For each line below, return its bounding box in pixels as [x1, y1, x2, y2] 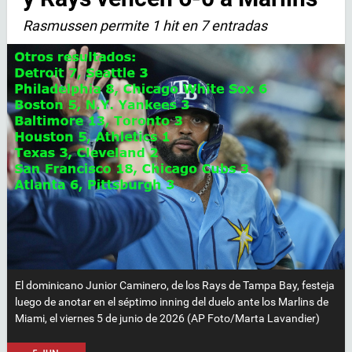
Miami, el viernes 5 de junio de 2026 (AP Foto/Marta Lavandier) [15, 311, 320, 324]
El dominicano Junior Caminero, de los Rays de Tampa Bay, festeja [15, 278, 335, 291]
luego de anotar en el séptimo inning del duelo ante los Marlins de [15, 295, 328, 308]
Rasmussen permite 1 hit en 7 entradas [23, 16, 267, 34]
